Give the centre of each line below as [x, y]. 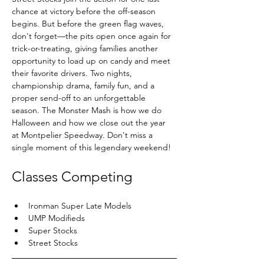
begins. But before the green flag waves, [89, 24]
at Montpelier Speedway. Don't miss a [83, 135]
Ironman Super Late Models [80, 206]
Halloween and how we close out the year [90, 123]
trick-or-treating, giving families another [86, 48]
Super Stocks [53, 230]
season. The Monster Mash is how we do [88, 110]
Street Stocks [53, 243]
